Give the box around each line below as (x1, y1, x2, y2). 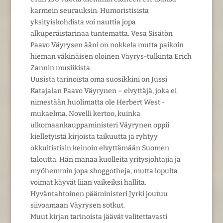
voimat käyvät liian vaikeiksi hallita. (30, 178, 146, 187)
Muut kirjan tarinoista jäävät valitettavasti (30, 212, 167, 221)
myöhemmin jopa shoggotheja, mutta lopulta (30, 166, 178, 175)
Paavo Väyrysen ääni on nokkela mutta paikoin (30, 40, 184, 49)
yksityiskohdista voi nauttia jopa (30, 17, 136, 26)
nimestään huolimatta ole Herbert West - (30, 98, 165, 107)
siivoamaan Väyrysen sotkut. (30, 201, 125, 210)
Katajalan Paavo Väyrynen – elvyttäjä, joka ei (30, 86, 177, 95)
